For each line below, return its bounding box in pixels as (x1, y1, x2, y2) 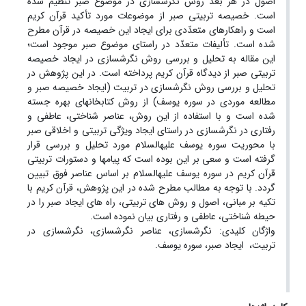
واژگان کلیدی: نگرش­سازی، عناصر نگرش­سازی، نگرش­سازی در (27, 223, 275, 239)
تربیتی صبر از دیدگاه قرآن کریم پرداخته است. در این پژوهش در (27, 66, 275, 81)
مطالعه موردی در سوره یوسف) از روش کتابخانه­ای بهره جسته (27, 94, 275, 110)
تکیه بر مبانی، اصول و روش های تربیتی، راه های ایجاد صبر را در (27, 195, 275, 210)
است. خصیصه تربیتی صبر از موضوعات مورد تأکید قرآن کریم (27, 8, 275, 24)
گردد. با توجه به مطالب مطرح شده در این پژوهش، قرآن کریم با (27, 180, 275, 196)
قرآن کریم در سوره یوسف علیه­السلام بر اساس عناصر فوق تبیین (27, 166, 275, 182)
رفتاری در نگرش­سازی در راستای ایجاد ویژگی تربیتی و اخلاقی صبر (27, 123, 275, 139)
